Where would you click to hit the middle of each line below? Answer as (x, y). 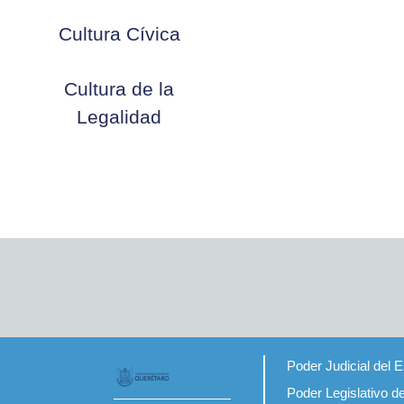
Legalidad (119, 117)
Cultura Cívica (119, 34)
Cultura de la (119, 89)
